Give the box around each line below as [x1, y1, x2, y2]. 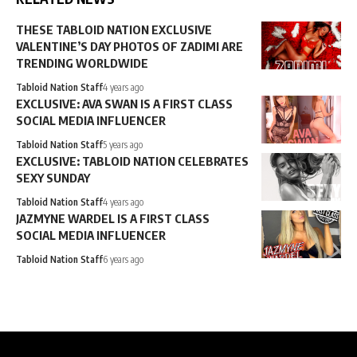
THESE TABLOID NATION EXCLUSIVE [16, 22, 212, 37]
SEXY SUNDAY [16, 170, 90, 185]
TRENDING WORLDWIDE [16, 55, 148, 70]
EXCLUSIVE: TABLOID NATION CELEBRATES [16, 153, 249, 168]
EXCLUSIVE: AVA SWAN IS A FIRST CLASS [16, 96, 233, 111]
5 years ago [103, 138, 143, 151]
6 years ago [103, 253, 143, 265]
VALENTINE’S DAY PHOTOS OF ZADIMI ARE [16, 38, 243, 53]
